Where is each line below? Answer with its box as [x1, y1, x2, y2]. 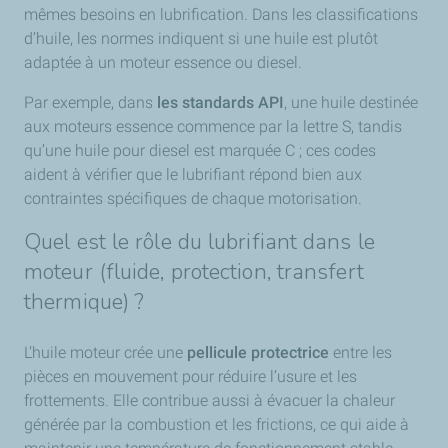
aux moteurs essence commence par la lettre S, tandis [24, 117, 402, 136]
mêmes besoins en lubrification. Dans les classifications [24, 5, 418, 24]
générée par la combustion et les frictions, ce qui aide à [24, 415, 409, 434]
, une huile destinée [284, 93, 418, 112]
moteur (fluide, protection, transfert [24, 257, 364, 287]
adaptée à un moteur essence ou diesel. [24, 53, 302, 72]
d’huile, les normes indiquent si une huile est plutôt [24, 29, 378, 48]
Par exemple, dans [24, 93, 157, 112]
